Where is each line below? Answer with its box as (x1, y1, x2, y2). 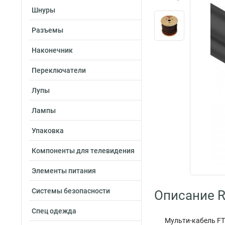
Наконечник (32, 46, 73, 54)
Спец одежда (32, 207, 76, 215)
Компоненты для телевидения (32, 147, 135, 155)
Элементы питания (32, 167, 96, 175)
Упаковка (32, 127, 64, 135)
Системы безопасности (32, 187, 110, 195)
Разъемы (32, 26, 63, 34)
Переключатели (32, 66, 86, 74)
